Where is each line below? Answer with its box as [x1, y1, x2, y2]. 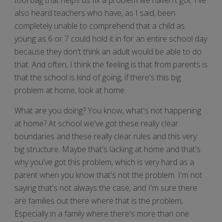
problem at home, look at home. [14, 84, 126, 96]
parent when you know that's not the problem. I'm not [14, 169, 202, 180]
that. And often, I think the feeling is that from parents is [14, 58, 208, 70]
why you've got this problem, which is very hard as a [14, 156, 194, 167]
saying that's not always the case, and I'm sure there [14, 182, 197, 193]
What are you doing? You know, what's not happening [14, 105, 201, 116]
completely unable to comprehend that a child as [14, 20, 185, 31]
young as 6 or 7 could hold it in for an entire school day [14, 33, 207, 44]
